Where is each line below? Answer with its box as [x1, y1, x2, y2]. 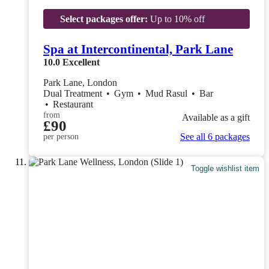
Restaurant [53, 98, 93, 109]
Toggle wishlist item [191, 164, 260, 174]
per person [43, 131, 79, 141]
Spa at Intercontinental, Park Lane [43, 41, 233, 56]
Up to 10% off [147, 13, 205, 24]
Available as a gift [182, 112, 250, 123]
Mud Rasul [145, 88, 190, 98]
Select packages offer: [59, 13, 148, 24]
